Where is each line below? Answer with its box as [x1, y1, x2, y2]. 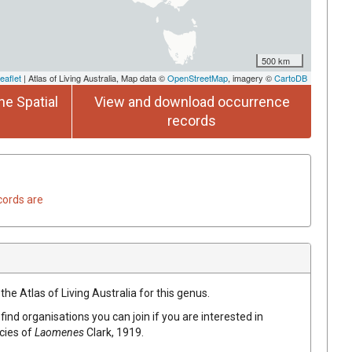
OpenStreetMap [167, 71, 228, 84]
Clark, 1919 [86, 325, 141, 339]
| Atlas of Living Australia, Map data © [21, 71, 167, 84]
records [167, 112, 216, 129]
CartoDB [274, 71, 307, 84]
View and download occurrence [93, 93, 290, 110]
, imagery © [228, 71, 274, 84]
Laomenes [35, 325, 84, 339]
